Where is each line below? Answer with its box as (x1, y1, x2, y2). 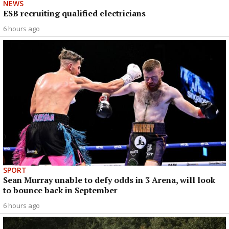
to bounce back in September (3, 184, 118, 196)
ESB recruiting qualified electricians (3, 8, 146, 19)
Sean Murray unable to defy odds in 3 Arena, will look (3, 174, 215, 186)
